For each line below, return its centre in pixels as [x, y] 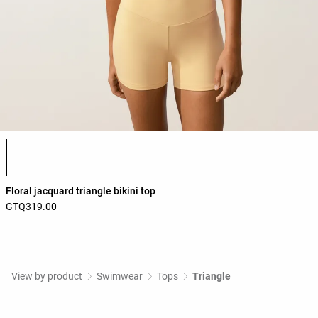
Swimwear [120, 276]
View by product [47, 276]
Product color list [47, 144]
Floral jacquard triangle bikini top [81, 191]
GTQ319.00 [31, 207]
